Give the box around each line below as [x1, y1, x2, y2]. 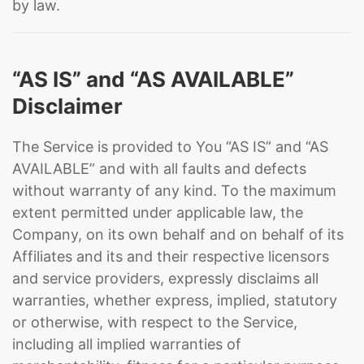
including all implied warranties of [12, 336, 241, 353]
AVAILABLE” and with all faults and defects [12, 160, 306, 177]
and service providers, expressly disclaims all [12, 270, 318, 287]
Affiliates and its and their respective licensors [12, 248, 329, 265]
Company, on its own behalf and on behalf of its [12, 226, 344, 243]
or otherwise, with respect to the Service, [12, 314, 297, 331]
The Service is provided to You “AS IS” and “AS [12, 138, 328, 155]
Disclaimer [12, 93, 123, 119]
